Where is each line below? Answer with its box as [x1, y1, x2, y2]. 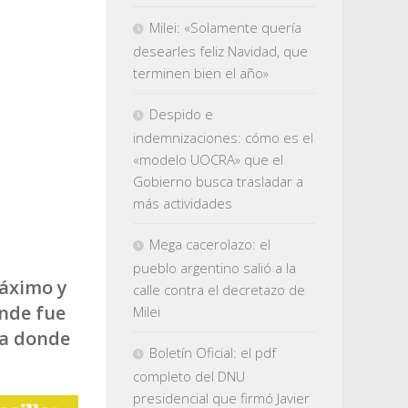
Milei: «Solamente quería [149, 18, 301, 36]
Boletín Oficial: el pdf [149, 343, 276, 362]
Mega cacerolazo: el [149, 235, 270, 253]
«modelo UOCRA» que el [133, 150, 283, 168]
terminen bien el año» [133, 64, 269, 82]
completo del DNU [133, 367, 245, 385]
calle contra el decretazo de [133, 280, 305, 299]
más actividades [133, 194, 232, 212]
